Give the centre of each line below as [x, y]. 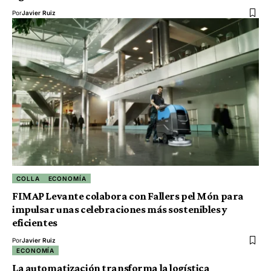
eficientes [35, 223]
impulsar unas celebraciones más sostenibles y [120, 210]
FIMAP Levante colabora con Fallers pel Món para [128, 196]
